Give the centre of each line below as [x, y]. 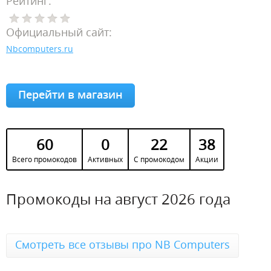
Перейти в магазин [70, 94]
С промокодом [159, 159]
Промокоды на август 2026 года [118, 199]
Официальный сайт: [59, 32]
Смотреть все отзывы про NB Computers [122, 244]
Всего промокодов [44, 159]
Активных [105, 159]
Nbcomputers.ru [40, 49]
